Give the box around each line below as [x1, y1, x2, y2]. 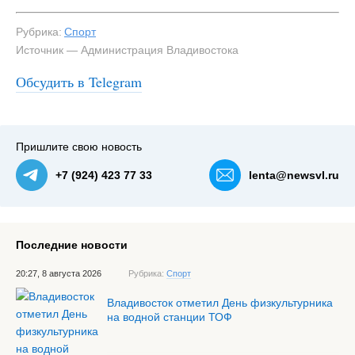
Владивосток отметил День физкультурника [107, 296, 333, 309]
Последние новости [16, 239, 128, 251]
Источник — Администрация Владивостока [16, 44, 239, 56]
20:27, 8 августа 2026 [16, 269, 101, 278]
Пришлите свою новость [16, 140, 142, 153]
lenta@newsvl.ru [249, 169, 339, 181]
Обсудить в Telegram [16, 72, 142, 91]
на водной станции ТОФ [107, 311, 232, 323]
